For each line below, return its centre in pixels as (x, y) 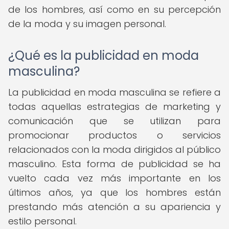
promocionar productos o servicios (114, 135)
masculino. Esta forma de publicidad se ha (114, 164)
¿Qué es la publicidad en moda (104, 55)
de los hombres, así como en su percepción (114, 9)
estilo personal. (42, 221)
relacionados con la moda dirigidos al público (114, 150)
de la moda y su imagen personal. (87, 24)
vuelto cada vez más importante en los (114, 178)
